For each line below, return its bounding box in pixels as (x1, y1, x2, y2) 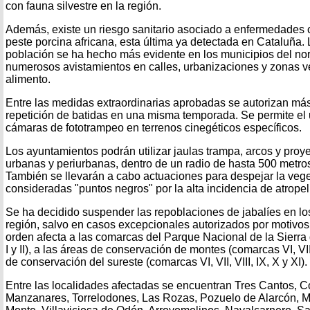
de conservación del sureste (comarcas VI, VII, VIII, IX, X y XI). (6, 255, 307, 268)
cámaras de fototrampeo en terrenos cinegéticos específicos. (6, 121, 302, 134)
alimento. (6, 73, 51, 85)
